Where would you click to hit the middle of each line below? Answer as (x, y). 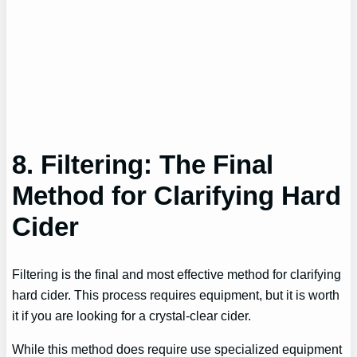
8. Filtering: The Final (143, 164)
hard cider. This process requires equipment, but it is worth (176, 295)
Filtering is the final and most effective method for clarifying (177, 275)
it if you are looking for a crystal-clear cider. (132, 316)
